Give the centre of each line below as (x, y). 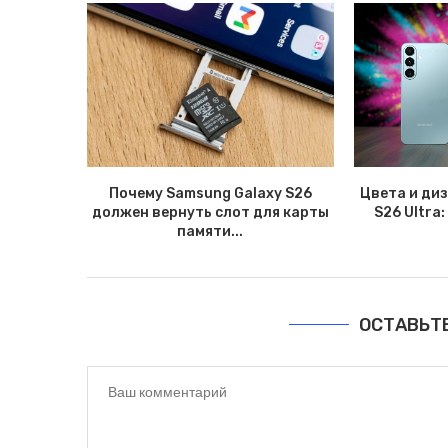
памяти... (210, 231)
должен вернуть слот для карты (210, 212)
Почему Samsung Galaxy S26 (210, 193)
